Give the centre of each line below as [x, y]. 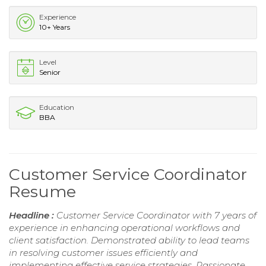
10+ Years [55, 27]
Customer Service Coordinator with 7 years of [156, 216]
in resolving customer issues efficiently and [103, 253]
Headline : [33, 216]
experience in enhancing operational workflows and [124, 228]
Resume [42, 192]
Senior [50, 72]
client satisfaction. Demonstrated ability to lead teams [129, 240]
